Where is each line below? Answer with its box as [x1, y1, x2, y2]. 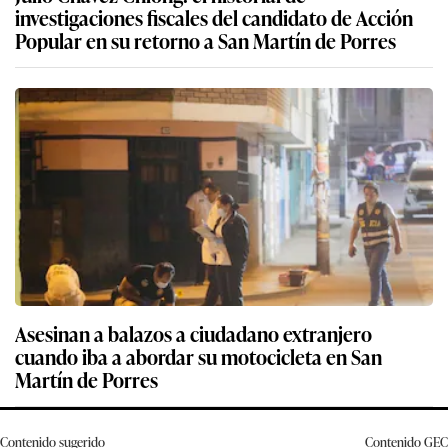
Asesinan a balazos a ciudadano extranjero [15, 269, 372, 300]
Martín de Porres [15, 315, 158, 346]
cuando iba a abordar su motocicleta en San [15, 292, 382, 323]
